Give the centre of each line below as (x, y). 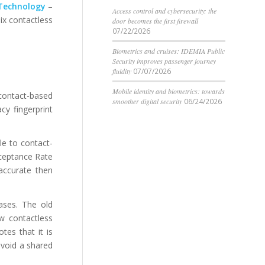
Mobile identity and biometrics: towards (169, 91)
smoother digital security (147, 101)
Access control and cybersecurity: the (164, 11)
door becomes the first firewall (155, 21)
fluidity (122, 71)
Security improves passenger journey (164, 61)
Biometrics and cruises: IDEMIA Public (169, 51)
